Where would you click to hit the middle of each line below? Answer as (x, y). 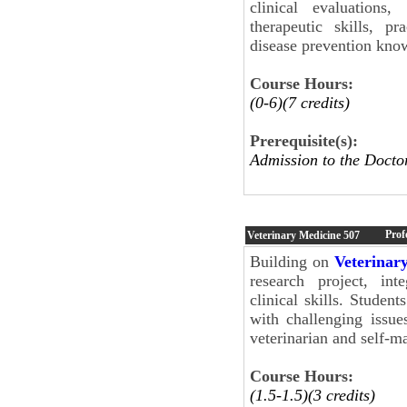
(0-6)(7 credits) (300, 102)
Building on (292, 261)
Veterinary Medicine (295, 235)
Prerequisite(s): (304, 140)
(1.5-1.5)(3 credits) (313, 395)
